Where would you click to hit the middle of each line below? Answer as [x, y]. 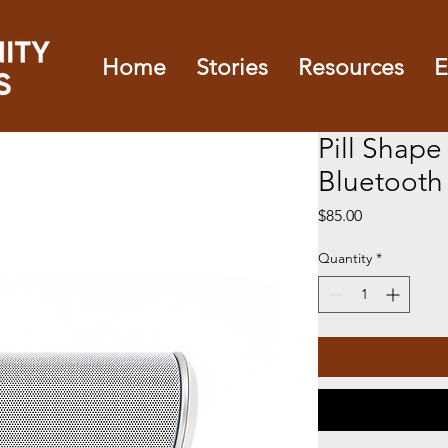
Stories [232, 67]
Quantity [345, 258]
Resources [351, 67]
